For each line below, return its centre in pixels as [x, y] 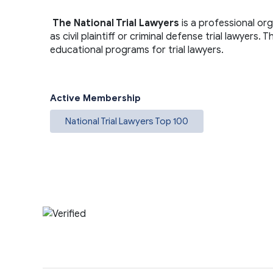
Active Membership [95, 98]
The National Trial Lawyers [116, 23]
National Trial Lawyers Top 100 [127, 121]
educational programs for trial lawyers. [137, 50]
